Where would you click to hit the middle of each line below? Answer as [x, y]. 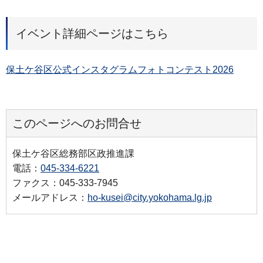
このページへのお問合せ [77, 123]
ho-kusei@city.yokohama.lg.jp [150, 197]
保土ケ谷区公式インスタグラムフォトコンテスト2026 [120, 70]
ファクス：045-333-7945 [65, 183]
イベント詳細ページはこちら [92, 34]
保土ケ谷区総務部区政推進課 [73, 153]
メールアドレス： [50, 197]
